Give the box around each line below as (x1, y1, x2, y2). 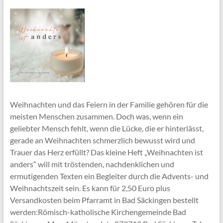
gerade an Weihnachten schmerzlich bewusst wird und (9, 135, 195, 145)
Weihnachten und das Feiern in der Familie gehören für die (9, 100, 208, 110)
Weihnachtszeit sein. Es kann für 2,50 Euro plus (9, 183, 170, 193)
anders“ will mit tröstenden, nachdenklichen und (9, 159, 174, 169)
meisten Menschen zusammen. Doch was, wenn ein (9, 111, 183, 121)
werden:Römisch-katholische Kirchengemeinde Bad (9, 207, 186, 217)
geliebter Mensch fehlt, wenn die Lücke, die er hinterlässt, (9, 123, 204, 133)
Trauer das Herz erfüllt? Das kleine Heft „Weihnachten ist (9, 147, 203, 157)
